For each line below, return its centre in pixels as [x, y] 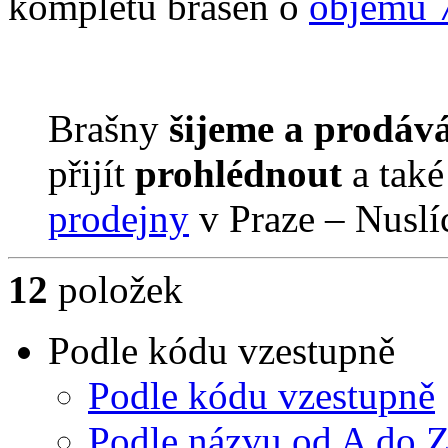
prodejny [118, 219]
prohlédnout [243, 174]
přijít [91, 174]
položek [115, 290]
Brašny [103, 129]
